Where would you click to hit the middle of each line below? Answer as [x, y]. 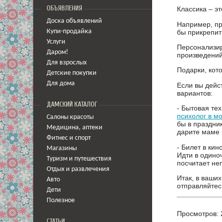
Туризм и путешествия [79, 159]
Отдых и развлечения [78, 169]
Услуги [56, 42]
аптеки [92, 128]
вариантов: [195, 93]
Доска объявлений [74, 21]
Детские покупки [72, 73]
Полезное [61, 200]
